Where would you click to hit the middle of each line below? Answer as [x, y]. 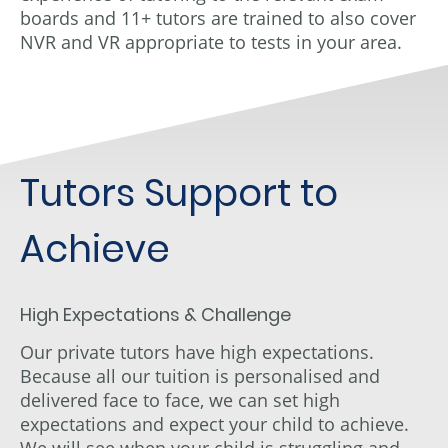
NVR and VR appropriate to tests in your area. [211, 41]
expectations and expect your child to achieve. [214, 423]
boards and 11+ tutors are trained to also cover [218, 17]
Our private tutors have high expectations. [197, 351]
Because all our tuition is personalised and [200, 375]
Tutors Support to [179, 192]
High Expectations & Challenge [155, 314]
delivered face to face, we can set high [180, 399]
